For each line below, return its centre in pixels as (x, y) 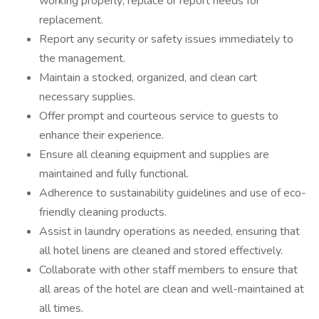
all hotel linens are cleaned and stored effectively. (161, 251)
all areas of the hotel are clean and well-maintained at (172, 289)
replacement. (71, 20)
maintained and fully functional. (114, 174)
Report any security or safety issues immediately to (166, 39)
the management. (82, 58)
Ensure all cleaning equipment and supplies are (154, 155)
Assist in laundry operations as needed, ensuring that (169, 231)
